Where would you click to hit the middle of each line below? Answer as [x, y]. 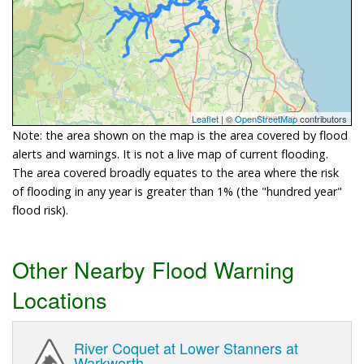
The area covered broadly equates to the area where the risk [175, 172]
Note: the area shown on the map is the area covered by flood [180, 135]
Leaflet [205, 118]
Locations [60, 299]
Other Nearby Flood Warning [153, 269]
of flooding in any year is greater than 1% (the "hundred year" [177, 191]
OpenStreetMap [266, 118]
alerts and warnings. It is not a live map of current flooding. [170, 154]
